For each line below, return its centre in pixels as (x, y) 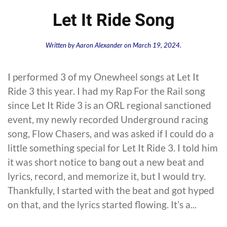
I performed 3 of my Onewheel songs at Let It (103, 77)
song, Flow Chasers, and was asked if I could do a (111, 133)
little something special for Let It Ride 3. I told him (113, 147)
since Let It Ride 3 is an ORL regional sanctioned (109, 105)
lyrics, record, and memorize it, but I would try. (107, 176)
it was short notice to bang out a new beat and (106, 162)
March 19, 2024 (156, 45)
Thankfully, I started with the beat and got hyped (111, 190)
